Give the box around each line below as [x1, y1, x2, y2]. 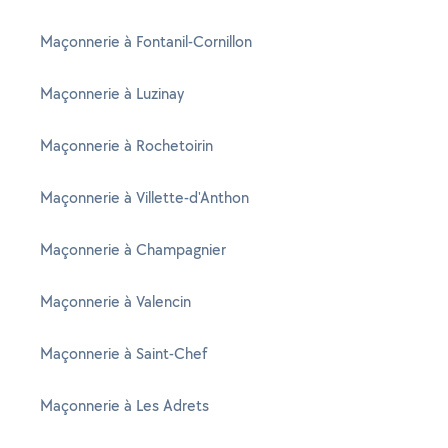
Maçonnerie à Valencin [40, 291, 191, 312]
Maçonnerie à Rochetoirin [40, 135, 213, 156]
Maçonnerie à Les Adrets [40, 395, 209, 416]
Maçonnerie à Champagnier [40, 239, 226, 260]
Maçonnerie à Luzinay [40, 83, 184, 104]
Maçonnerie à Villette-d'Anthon [40, 187, 249, 208]
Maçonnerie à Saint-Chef [40, 343, 207, 364]
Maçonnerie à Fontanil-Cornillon [40, 31, 252, 52]
